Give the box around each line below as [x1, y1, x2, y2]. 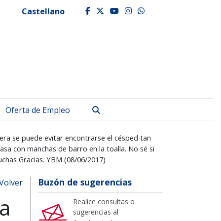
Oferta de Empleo [5, 104, 70, 115]
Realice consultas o [73, 196, 135, 206]
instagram [131, 6, 184, 15]
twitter [104, 6, 145, 15]
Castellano [22, 5, 65, 17]
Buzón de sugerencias [38, 176, 132, 188]
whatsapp [144, 6, 191, 15]
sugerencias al [73, 207, 118, 217]
